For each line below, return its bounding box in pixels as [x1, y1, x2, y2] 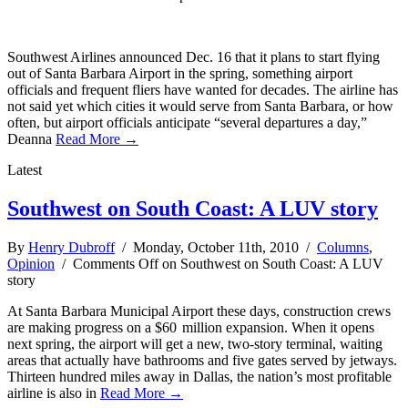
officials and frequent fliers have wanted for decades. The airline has [7, 82, 398, 98]
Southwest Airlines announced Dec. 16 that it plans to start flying [7, 49, 380, 66]
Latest [7, 162, 42, 178]
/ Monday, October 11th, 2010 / [115, 240, 317, 256]
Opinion [7, 256, 55, 272]
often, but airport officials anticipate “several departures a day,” [7, 115, 367, 131]
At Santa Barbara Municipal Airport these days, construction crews [7, 303, 391, 320]
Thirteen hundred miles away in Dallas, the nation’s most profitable [7, 369, 392, 385]
